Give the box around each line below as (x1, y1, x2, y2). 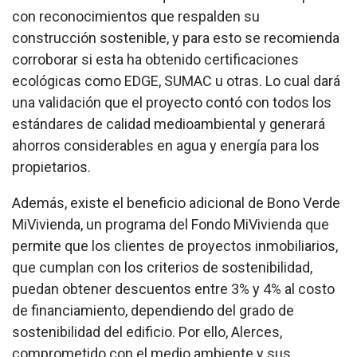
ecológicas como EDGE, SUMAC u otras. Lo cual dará (12, 72, 340, 89)
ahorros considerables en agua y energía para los (12, 136, 320, 154)
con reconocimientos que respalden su (12, 7, 260, 25)
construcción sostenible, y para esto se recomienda (12, 29, 339, 46)
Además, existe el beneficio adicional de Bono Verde (12, 194, 340, 211)
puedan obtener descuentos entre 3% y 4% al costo (12, 280, 335, 297)
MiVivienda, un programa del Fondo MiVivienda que (12, 215, 329, 233)
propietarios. (12, 158, 91, 175)
